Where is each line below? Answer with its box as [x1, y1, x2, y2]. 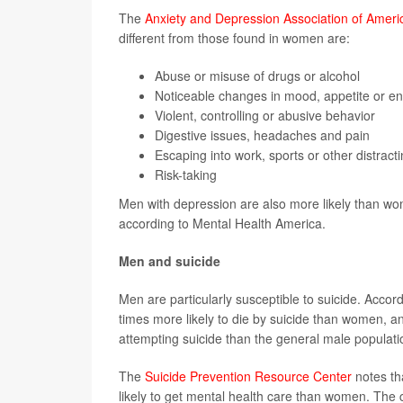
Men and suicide [119, 252, 220, 271]
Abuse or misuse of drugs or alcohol [155, 67, 360, 85]
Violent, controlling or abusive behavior [155, 106, 375, 125]
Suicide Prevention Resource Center [145, 367, 352, 386]
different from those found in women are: [119, 29, 350, 48]
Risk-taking [155, 166, 217, 184]
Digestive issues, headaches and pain [155, 126, 370, 145]
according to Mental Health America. [119, 214, 326, 233]
